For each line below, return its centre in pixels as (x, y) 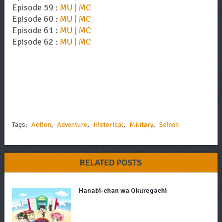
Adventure (72, 124)
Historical (108, 124)
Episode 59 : (36, 7)
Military (141, 124)
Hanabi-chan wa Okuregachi (123, 190)
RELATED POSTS (111, 162)
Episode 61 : (36, 30)
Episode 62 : (36, 41)
